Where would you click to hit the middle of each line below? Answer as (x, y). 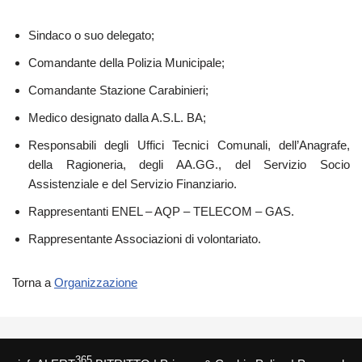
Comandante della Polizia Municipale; (126, 63)
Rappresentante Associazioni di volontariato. (145, 239)
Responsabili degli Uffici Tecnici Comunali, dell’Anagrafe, (189, 145)
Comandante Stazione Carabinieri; (118, 90)
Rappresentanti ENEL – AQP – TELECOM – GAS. (161, 212)
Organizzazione (96, 283)
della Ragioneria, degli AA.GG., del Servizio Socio (189, 165)
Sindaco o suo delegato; (91, 36)
